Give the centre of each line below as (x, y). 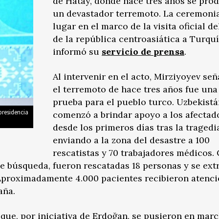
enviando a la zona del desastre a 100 (131, 140)
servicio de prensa (143, 52)
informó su (77, 52)
